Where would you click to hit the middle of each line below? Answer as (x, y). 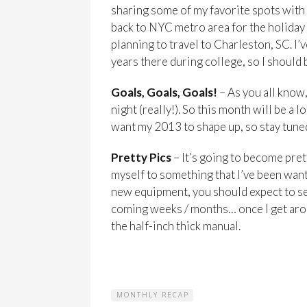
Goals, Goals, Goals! (164, 92)
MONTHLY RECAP (153, 294)
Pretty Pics (141, 157)
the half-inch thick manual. (176, 225)
